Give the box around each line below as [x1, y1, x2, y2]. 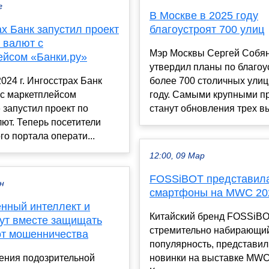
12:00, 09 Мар [150, 151, 205, 160]
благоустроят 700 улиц [150, 23, 264, 35]
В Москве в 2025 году [150, 9, 258, 22]
